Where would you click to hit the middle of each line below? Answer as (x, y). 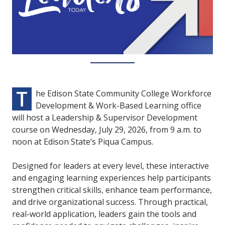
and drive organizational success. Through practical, (110, 202)
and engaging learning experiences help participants (111, 178)
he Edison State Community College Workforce (124, 94)
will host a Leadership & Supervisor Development (105, 118)
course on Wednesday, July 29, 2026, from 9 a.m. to (107, 130)
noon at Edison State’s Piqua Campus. (83, 142)
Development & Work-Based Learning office (119, 106)
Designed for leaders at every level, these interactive (110, 166)
